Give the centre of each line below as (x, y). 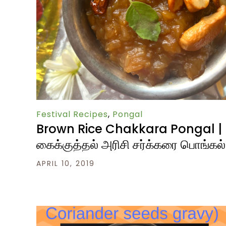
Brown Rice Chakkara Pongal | (129, 129)
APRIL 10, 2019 (66, 164)
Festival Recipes (72, 115)
